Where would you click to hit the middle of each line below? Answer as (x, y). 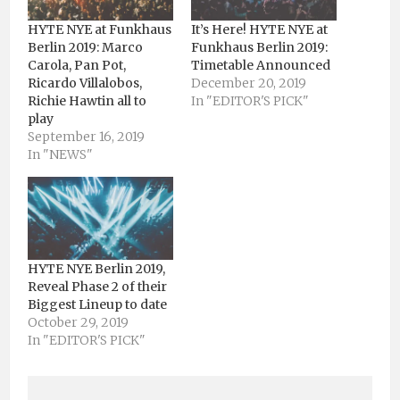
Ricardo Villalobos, (85, 83)
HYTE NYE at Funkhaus (100, 30)
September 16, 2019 (86, 137)
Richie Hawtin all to (87, 101)
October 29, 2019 (78, 323)
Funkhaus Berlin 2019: (259, 48)
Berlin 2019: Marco (85, 48)
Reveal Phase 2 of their (97, 287)
